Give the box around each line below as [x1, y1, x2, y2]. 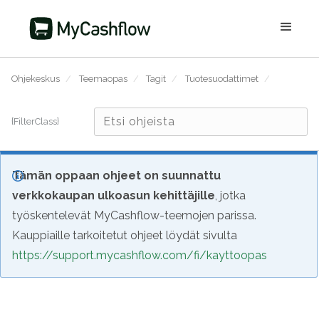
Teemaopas [78, 73, 127, 84]
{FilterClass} [11, 116, 59, 127]
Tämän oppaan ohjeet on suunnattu [12, 169, 221, 182]
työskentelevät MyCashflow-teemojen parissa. [12, 209, 256, 222]
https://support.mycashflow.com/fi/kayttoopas [12, 249, 267, 262]
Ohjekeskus [11, 73, 60, 84]
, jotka [215, 189, 246, 202]
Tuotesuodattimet [184, 73, 258, 84]
